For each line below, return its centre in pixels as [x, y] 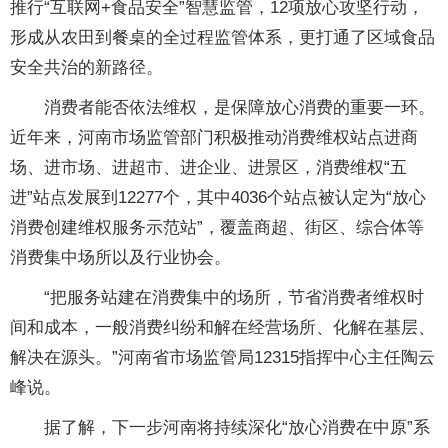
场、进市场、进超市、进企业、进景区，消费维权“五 [208, 167]
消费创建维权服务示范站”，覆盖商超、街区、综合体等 [217, 227]
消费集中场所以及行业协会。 [120, 257]
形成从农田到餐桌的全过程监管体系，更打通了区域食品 [222, 37]
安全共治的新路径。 [86, 67]
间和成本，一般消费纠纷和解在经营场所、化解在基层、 [222, 327]
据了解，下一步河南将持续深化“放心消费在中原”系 [220, 427]
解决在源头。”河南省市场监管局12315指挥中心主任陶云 [222, 357]
